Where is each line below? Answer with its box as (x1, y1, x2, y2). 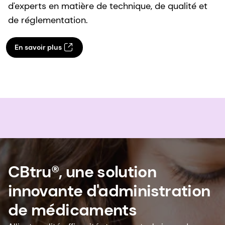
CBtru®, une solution (8, 161, 157, 182)
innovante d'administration (8, 180, 210, 201)
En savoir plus (14, 43, 62, 52)
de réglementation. (8, 14, 88, 26)
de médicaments (8, 199, 137, 220)
